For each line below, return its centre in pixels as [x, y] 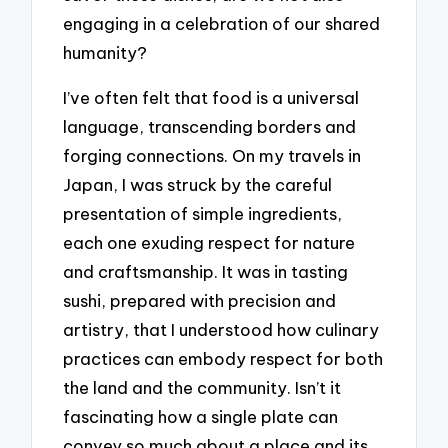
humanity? [105, 53]
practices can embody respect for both [223, 358]
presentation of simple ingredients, [203, 213]
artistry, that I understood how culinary [221, 329]
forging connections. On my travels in [212, 155]
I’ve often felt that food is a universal [211, 97]
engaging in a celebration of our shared [222, 24]
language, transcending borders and [210, 126]
